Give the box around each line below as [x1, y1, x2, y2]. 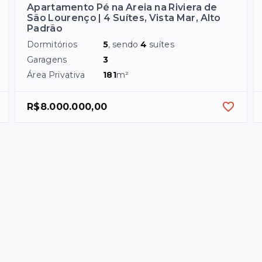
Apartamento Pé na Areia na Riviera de [27, 1, 218, 13]
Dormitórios [27, 39, 78, 50]
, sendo [108, 39, 141, 50]
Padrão [27, 22, 63, 34]
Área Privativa [27, 69, 85, 80]
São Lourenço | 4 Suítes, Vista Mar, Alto [27, 12, 221, 23]
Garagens [27, 54, 67, 65]
